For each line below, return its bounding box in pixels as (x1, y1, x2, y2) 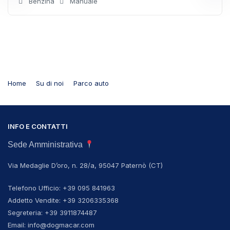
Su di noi (36, 79, 64, 88)
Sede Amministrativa (8, 140, 83, 149)
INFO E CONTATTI (8, 122, 68, 131)
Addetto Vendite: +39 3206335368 (8, 196, 119, 205)
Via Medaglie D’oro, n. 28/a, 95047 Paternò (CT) (8, 161, 163, 170)
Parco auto (73, 79, 109, 88)
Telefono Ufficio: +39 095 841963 (8, 184, 115, 193)
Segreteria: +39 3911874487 (8, 208, 97, 217)
